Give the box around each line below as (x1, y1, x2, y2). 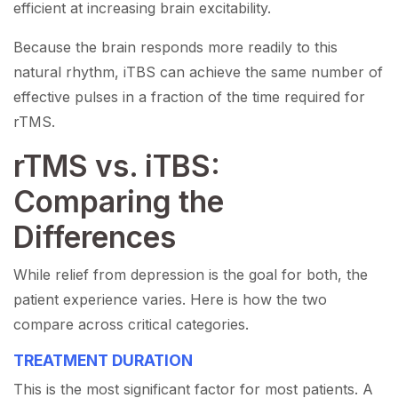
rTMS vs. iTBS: (13, 147, 220, 185)
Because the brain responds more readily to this (13, 38, 338, 57)
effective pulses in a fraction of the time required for (13, 88, 365, 107)
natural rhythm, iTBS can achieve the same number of (13, 63, 383, 82)
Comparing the (13, 183, 224, 220)
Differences (13, 219, 176, 256)
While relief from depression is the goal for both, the (13, 266, 368, 284)
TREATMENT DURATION (13, 351, 193, 370)
